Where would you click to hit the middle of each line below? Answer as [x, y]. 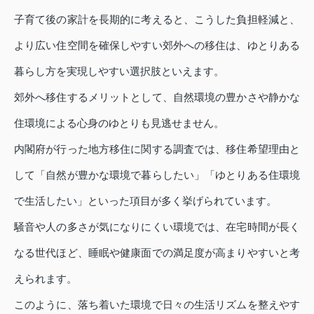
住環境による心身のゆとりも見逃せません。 [119, 123]
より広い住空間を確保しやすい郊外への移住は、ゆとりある [157, 45]
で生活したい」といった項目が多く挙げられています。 [145, 200]
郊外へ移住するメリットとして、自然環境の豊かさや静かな [157, 97]
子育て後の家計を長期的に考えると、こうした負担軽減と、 [157, 19]
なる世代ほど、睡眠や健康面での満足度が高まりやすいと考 [157, 252]
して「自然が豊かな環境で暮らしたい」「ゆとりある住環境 [157, 175]
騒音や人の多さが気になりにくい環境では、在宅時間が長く [157, 226]
